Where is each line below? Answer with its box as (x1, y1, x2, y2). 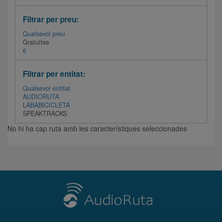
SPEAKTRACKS (23, 109, 67, 118)
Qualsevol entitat (23, 84, 70, 93)
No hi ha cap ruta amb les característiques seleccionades (7, 123, 187, 133)
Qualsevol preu (23, 29, 65, 38)
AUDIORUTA (23, 92, 59, 101)
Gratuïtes (23, 38, 49, 47)
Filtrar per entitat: (23, 68, 85, 79)
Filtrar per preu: (23, 14, 79, 25)
